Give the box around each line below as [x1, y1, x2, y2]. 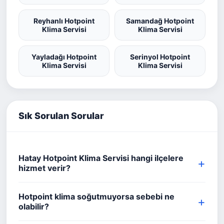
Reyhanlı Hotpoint [33, 16, 94, 25]
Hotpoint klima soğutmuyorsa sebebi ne [18, 191, 174, 201]
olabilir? [18, 201, 49, 211]
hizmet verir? [18, 163, 70, 173]
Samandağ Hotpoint [126, 16, 194, 25]
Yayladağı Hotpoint [31, 52, 96, 61]
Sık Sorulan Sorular [18, 110, 104, 121]
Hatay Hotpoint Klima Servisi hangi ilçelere [18, 153, 183, 163]
